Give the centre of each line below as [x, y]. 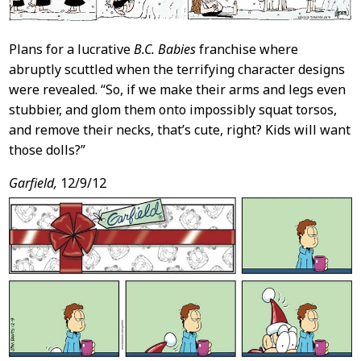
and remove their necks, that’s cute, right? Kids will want [179, 130]
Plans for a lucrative [71, 50]
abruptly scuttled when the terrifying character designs [176, 70]
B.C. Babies [164, 50]
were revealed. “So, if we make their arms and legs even [177, 90]
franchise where [247, 50]
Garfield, [33, 183]
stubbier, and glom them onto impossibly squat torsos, [172, 110]
